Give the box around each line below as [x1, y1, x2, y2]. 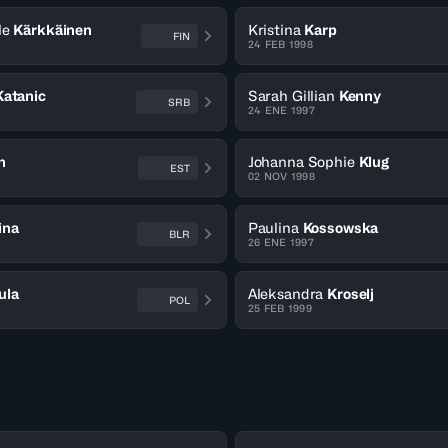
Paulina [247, 219, 299, 236]
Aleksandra [247, 285, 324, 302]
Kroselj [327, 285, 375, 302]
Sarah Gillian [247, 87, 335, 104]
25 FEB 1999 [247, 302, 312, 314]
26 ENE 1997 [247, 236, 314, 248]
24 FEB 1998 [247, 38, 313, 50]
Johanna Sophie [247, 153, 355, 170]
